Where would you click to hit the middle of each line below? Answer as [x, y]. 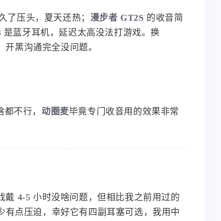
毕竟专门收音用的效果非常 [124, 122]
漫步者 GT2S [117, 28]
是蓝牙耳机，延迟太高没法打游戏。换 [81, 43]
